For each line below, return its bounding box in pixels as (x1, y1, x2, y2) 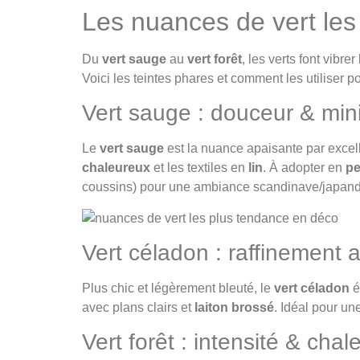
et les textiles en (150, 161, 248, 175)
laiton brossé (194, 301, 274, 315)
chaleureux (82, 161, 150, 175)
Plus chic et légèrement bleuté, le (82, 281, 274, 296)
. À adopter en (263, 161, 346, 175)
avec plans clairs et (82, 301, 194, 315)
